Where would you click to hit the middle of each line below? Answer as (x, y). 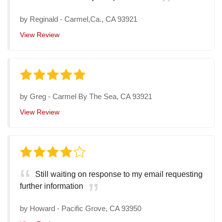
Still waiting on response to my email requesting (119, 174)
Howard (42, 209)
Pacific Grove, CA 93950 (101, 209)
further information (52, 186)
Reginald (44, 19)
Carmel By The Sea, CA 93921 (102, 97)
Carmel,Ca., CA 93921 (101, 19)
